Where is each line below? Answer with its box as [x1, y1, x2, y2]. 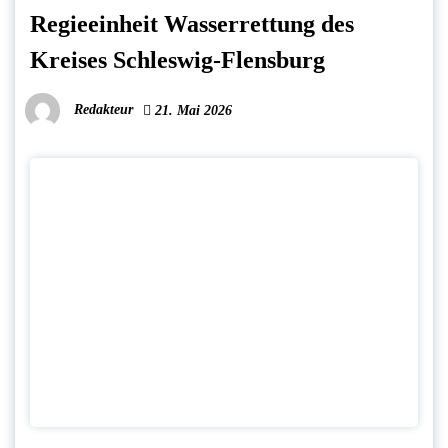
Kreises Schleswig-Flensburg [30, 47, 325, 74]
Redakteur [74, 101, 133, 117]
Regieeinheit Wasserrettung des [30, 11, 354, 38]
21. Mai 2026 [151, 103, 232, 119]
